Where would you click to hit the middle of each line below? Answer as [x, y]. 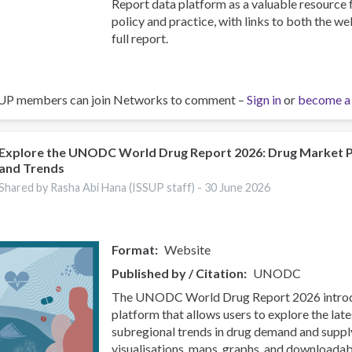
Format [134, 250]
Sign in [264, 99]
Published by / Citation [178, 273]
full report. [140, 38]
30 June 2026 [238, 188]
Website [188, 250]
